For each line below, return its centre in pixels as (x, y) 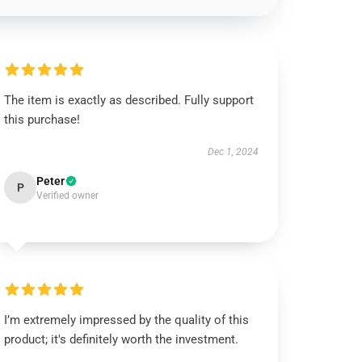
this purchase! (42, 120)
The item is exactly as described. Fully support (129, 100)
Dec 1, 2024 (233, 152)
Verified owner (68, 196)
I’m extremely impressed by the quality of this (127, 320)
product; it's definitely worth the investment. (122, 339)
